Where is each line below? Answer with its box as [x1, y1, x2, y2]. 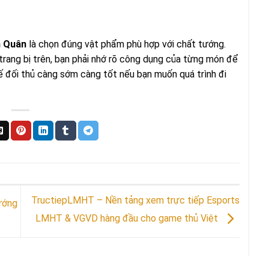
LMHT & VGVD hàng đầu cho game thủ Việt [35, 212, 220, 224]
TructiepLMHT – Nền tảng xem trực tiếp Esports [31, 194, 240, 206]
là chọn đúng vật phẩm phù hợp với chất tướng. [26, 38, 226, 50]
